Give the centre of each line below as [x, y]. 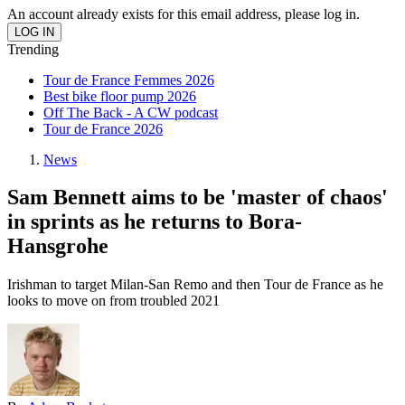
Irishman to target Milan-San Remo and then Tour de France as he [195, 285]
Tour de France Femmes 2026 [129, 80]
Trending [33, 49]
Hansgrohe [58, 246]
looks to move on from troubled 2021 [113, 301]
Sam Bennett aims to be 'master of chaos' [198, 198]
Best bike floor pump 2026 [120, 96]
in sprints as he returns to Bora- [155, 222]
